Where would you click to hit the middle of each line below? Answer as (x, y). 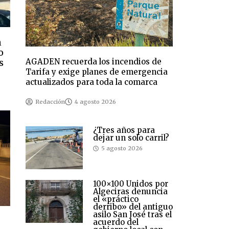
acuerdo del (116, 222)
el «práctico (116, 199)
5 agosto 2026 (122, 148)
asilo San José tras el (132, 215)
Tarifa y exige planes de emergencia (97, 72)
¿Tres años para (124, 130)
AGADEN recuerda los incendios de (94, 62)
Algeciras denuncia (130, 192)
